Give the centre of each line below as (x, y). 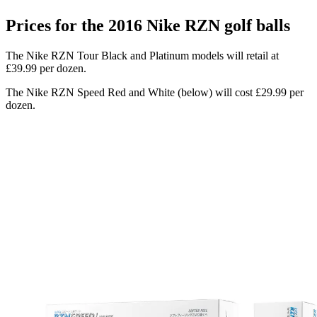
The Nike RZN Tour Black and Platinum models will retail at (142, 56)
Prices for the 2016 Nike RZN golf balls (148, 26)
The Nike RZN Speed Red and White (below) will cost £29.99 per (155, 93)
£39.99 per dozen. (46, 69)
